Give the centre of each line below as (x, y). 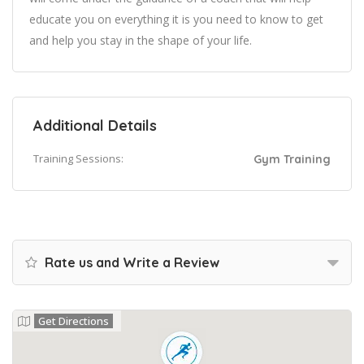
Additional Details (95, 126)
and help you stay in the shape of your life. (141, 40)
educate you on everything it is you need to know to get (176, 19)
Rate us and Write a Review (130, 262)
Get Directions (74, 321)
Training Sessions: (78, 158)
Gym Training (292, 159)
